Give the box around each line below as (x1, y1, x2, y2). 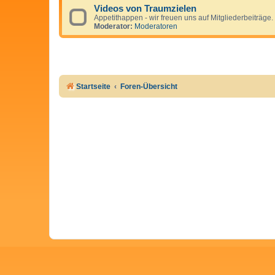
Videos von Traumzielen (94, 4, 196, 14)
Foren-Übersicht (120, 82, 178, 91)
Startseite (76, 82, 110, 91)
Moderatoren (134, 22, 177, 31)
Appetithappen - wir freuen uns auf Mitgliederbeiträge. (94, 14, 273, 23)
